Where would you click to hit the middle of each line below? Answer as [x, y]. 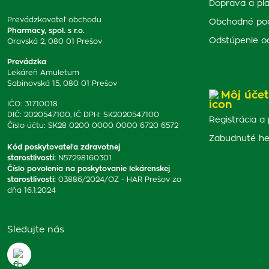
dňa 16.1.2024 [32, 190]
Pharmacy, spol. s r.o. [46, 31]
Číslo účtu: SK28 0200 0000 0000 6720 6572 [93, 125]
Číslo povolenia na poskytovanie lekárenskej [89, 169]
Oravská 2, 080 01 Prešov [55, 41]
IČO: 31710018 [32, 104]
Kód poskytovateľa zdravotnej [64, 147]
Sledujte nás [36, 230]
